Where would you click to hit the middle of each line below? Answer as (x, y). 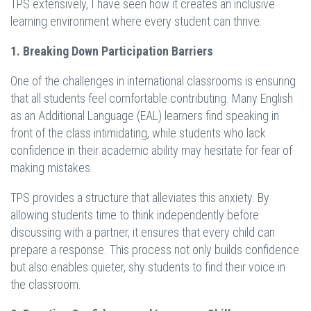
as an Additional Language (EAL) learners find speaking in (145, 116)
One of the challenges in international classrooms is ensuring (153, 81)
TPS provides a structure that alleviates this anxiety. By (140, 198)
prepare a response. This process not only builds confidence (155, 250)
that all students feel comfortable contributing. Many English (152, 99)
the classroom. (46, 285)
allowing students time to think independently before (135, 215)
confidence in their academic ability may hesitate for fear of (151, 151)
